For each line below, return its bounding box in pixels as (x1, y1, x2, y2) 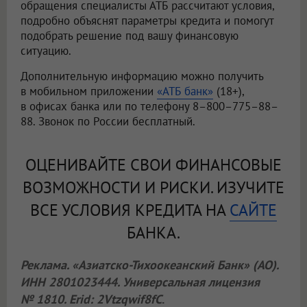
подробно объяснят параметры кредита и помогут (21, 12, 273, 28)
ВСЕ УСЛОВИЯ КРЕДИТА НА (30, 199, 230, 221)
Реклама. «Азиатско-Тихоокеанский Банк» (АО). (21, 256, 278, 273)
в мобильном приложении (21, 83, 157, 99)
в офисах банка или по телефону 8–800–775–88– (21, 98, 278, 114)
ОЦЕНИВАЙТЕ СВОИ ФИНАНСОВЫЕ (25, 153, 282, 175)
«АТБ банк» (157, 83, 213, 99)
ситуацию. (21, 42, 71, 58)
